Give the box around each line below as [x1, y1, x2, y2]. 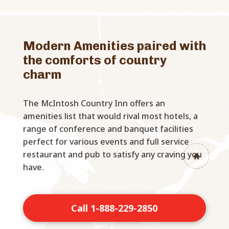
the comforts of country [22, 53, 167, 68]
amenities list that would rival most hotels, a [22, 110, 198, 122]
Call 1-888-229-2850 [71, 202, 158, 215]
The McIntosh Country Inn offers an [22, 98, 165, 109]
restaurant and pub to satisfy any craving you [22, 149, 202, 161]
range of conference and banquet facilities [22, 123, 193, 135]
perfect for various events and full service [22, 136, 189, 148]
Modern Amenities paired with [22, 38, 206, 54]
